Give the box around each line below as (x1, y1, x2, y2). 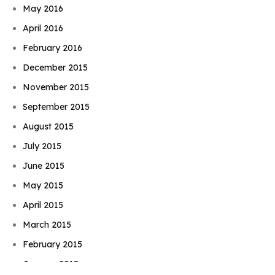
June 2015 (23, 160, 65, 171)
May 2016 (23, 2, 64, 14)
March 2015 (23, 219, 72, 230)
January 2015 (23, 258, 79, 269)
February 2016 (23, 42, 83, 53)
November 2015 (23, 81, 90, 93)
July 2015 (23, 140, 62, 152)
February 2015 (23, 238, 83, 250)
